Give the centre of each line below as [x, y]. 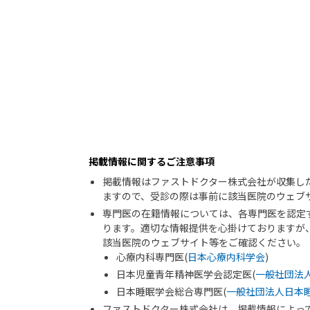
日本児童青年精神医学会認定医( [186, 274]
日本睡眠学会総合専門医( [171, 291]
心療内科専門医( [152, 257]
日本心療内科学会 [226, 257]
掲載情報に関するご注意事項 [152, 161]
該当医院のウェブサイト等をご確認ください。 [204, 242]
